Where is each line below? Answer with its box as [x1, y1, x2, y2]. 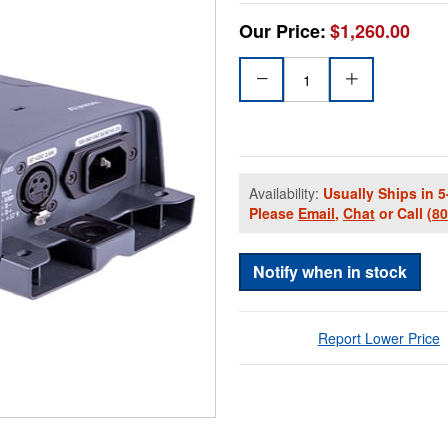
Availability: [249, 183, 323, 204]
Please [249, 203, 298, 224]
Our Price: [239, 18, 326, 45]
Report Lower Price [317, 328, 440, 349]
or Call [375, 203, 427, 224]
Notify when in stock [253, 260, 407, 284]
